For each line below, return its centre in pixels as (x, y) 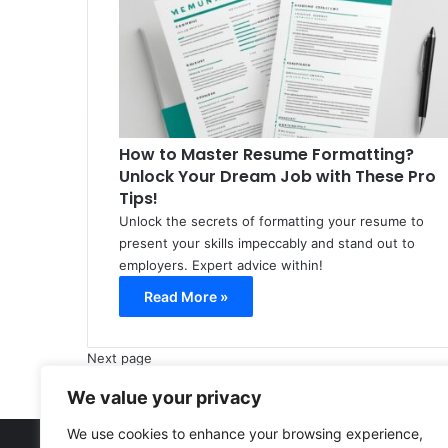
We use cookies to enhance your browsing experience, (245, 433)
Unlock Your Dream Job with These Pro (277, 177)
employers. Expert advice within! (220, 265)
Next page (119, 358)
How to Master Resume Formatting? (266, 155)
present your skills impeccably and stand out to (266, 243)
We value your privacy (164, 397)
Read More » (185, 297)
